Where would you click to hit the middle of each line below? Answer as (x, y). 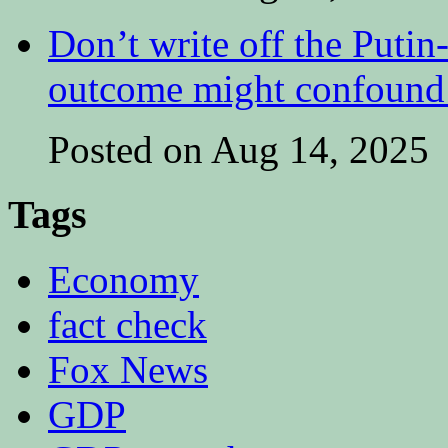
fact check (127, 324)
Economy (123, 279)
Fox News (128, 369)
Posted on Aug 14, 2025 (238, 150)
